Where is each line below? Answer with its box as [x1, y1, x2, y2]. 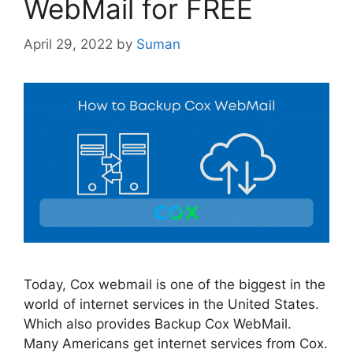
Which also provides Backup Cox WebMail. [24, 315, 292, 332]
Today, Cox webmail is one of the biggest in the [24, 276, 325, 292]
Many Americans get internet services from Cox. [24, 335, 328, 351]
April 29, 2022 [24, 35, 113, 52]
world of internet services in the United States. [24, 295, 319, 312]
